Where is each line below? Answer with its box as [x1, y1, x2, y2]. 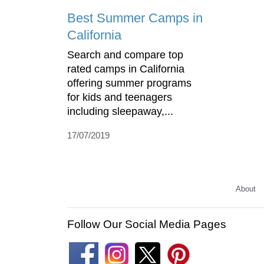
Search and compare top [67, 48, 183, 61]
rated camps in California [67, 62, 184, 75]
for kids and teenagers [67, 91, 172, 103]
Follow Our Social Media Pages [67, 217, 226, 230]
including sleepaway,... [67, 105, 173, 117]
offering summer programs [67, 77, 192, 89]
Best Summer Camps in [67, 10, 203, 25]
